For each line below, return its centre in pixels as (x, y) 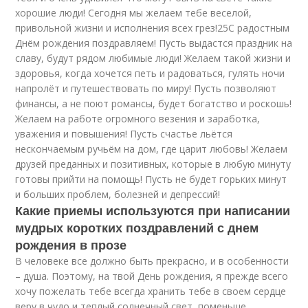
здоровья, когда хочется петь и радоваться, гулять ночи (150, 73)
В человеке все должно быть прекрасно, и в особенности (152, 261)
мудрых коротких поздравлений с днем (137, 228)
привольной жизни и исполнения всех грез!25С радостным (153, 28)
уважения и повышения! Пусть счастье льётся (124, 134)
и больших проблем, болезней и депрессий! (118, 194)
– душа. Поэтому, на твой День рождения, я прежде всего (152, 276)
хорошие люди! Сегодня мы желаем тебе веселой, (134, 13)
